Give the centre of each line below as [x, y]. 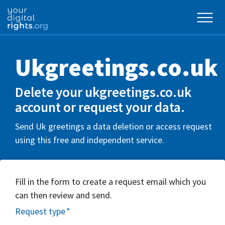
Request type [40, 211]
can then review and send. [64, 195]
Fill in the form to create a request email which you [110, 181]
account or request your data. [100, 107]
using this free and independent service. [90, 140]
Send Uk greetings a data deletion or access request [114, 126]
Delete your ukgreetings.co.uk [103, 92]
